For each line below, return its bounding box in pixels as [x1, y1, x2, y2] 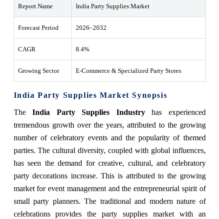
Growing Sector [18, 66, 59, 74]
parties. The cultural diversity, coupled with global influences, [13, 146, 206, 154]
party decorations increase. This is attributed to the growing [13, 171, 206, 180]
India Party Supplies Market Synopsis [13, 90, 168, 99]
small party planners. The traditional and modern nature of [13, 197, 206, 205]
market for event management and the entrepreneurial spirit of [13, 184, 206, 193]
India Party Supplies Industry [32, 108, 145, 116]
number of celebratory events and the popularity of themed [13, 133, 206, 142]
